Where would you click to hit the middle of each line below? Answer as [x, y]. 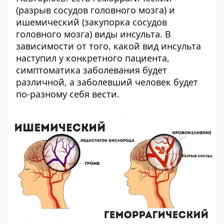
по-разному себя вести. [68, 94]
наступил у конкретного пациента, [93, 58]
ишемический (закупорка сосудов [91, 22]
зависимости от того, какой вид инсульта [108, 46]
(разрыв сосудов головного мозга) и [95, 10]
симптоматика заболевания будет [91, 70]
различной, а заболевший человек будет [107, 82]
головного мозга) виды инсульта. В [93, 34]
